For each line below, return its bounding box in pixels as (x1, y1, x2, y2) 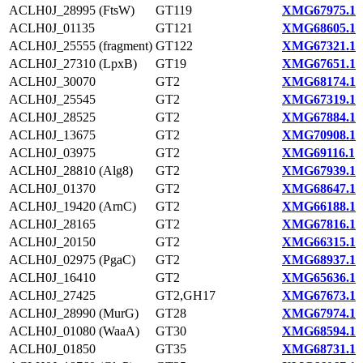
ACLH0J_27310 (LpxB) (9, 57, 137, 70)
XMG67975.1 (282, 3, 356, 17)
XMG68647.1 (282, 181, 356, 195)
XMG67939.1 (282, 164, 356, 177)
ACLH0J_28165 (9, 217, 96, 231)
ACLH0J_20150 (9, 235, 96, 249)
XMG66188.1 (282, 199, 356, 213)
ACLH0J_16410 (9, 271, 96, 284)
